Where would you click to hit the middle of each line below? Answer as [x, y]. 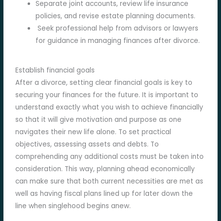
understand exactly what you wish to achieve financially [110, 108]
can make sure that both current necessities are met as [110, 182]
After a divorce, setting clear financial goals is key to [104, 83]
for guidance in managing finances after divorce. [118, 40]
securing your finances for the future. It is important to [107, 95]
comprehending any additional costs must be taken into [110, 157]
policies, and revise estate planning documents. [116, 16]
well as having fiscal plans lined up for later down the [104, 194]
